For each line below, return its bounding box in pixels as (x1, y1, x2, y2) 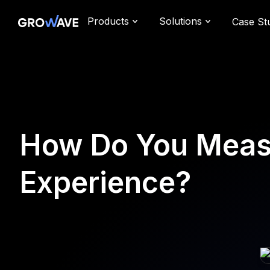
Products (87, 15, 129, 27)
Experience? (19, 165, 191, 200)
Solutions (159, 15, 202, 27)
